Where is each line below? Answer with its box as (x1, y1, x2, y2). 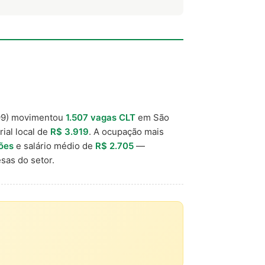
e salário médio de (14, 140, 95, 151)
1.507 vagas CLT (66, 112, 135, 123)
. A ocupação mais (89, 126, 164, 137)
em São (135, 112, 169, 123)
